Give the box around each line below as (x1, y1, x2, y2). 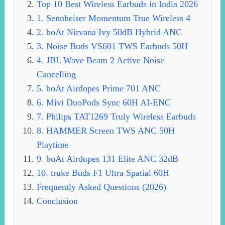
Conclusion (37, 196, 78, 206)
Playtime (37, 140, 69, 150)
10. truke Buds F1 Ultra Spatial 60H (37, 168, 170, 178)
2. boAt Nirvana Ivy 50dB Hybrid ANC (37, 27, 182, 38)
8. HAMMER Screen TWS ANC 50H (37, 126, 175, 136)
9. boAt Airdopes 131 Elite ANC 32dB (37, 154, 179, 164)
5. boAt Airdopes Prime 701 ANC (37, 83, 161, 94)
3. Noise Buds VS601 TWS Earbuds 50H (37, 41, 188, 52)
